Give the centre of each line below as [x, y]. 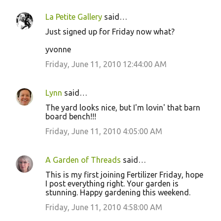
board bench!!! [71, 116]
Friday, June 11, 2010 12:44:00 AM [106, 64]
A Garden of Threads [83, 160]
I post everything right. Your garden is [112, 184]
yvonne [58, 49]
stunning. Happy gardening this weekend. [118, 192]
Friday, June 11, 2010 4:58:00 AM [104, 207]
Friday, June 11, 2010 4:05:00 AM [104, 131]
